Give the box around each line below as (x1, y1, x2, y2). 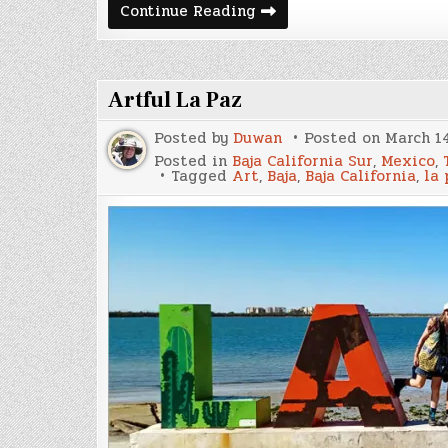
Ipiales (255, 72, 309, 97)
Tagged (171, 163, 232, 188)
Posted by (154, 125, 233, 150)
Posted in (154, 148, 232, 173)
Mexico (381, 148, 435, 173)
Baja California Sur (232, 148, 373, 173)
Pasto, (255, 42, 300, 67)
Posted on (304, 125, 385, 150)
